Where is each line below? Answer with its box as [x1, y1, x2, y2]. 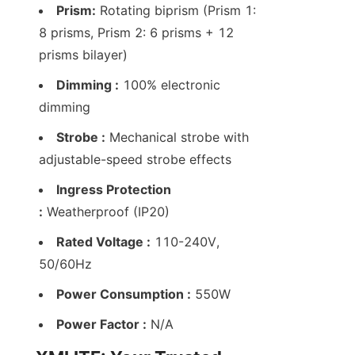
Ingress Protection [56, 181, 171, 198]
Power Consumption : [56, 286, 191, 303]
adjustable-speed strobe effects [39, 151, 231, 168]
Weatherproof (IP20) [43, 204, 170, 220]
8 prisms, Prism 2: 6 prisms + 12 [39, 25, 234, 41]
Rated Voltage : [56, 234, 151, 250]
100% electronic [119, 77, 220, 94]
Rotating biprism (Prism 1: [96, 2, 256, 19]
